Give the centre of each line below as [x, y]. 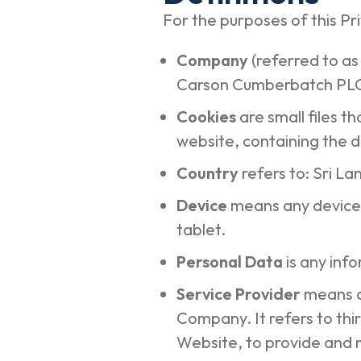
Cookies [207, 116]
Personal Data [231, 261]
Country [209, 173]
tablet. [202, 229]
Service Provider [240, 294]
